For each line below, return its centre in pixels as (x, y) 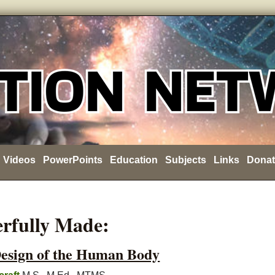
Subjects (185, 160)
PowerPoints (72, 160)
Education (134, 160)
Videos (19, 160)
